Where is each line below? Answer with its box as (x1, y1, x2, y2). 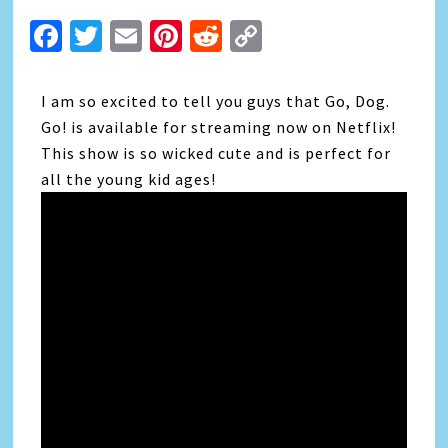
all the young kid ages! (41, 169, 217, 189)
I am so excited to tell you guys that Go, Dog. (41, 91, 391, 111)
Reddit (222, 16, 316, 56)
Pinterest (182, 16, 315, 56)
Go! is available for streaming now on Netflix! (41, 117, 401, 137)
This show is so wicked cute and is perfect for (41, 143, 392, 163)
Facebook (62, 16, 199, 56)
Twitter (102, 16, 206, 56)
